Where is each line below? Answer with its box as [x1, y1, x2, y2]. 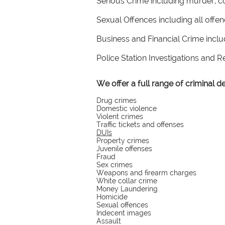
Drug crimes [96, 96, 137, 104]
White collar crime [96, 177, 157, 185]
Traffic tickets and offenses [96, 121, 184, 129]
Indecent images [96, 209, 151, 217]
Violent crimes [96, 113, 143, 121]
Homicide [96, 193, 128, 201]
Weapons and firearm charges [96, 169, 196, 177]
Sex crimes [96, 161, 133, 169]
